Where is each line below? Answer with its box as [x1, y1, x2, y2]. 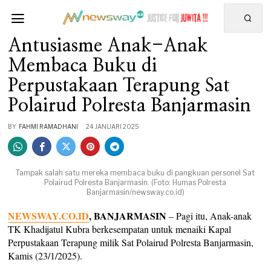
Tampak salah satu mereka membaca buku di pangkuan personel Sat [16, 168, 255, 177]
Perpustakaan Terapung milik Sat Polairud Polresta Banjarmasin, [8, 236, 254, 249]
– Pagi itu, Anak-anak [166, 209, 252, 222]
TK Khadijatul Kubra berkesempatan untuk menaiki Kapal [8, 223, 232, 235]
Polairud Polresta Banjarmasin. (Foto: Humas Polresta [44, 178, 227, 187]
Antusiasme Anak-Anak [8, 37, 209, 55]
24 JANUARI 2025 [85, 123, 140, 130]
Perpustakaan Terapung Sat [8, 77, 230, 95]
